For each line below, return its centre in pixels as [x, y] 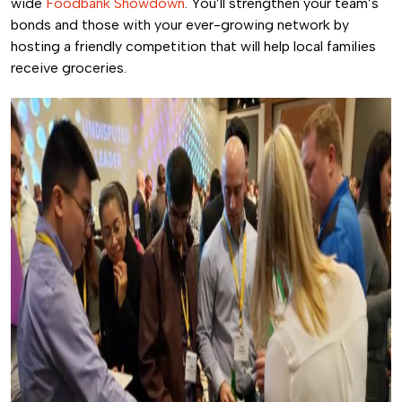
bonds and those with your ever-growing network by [180, 25]
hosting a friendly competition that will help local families [193, 46]
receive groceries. [69, 68]
